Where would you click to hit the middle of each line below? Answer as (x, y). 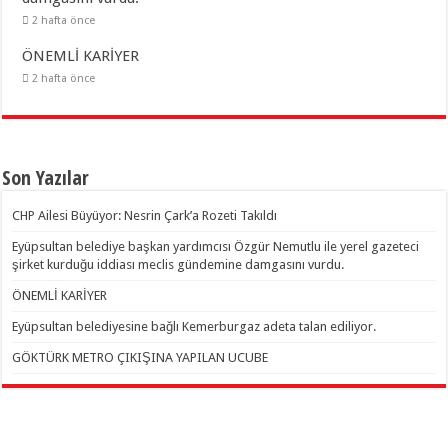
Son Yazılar (46, 177)
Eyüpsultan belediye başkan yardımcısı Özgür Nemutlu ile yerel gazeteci (216, 246)
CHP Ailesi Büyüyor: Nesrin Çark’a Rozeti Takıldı (145, 215)
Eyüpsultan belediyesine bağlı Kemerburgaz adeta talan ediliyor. (194, 326)
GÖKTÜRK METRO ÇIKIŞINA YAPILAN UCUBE (140, 357)
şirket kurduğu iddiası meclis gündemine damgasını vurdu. (178, 264)
